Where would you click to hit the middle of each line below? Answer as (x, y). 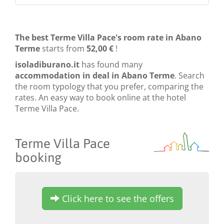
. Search (189, 76)
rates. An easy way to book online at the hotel (100, 98)
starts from (63, 49)
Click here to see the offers (116, 199)
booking (38, 157)
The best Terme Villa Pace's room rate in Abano (108, 38)
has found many (111, 65)
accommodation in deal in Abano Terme (95, 76)
